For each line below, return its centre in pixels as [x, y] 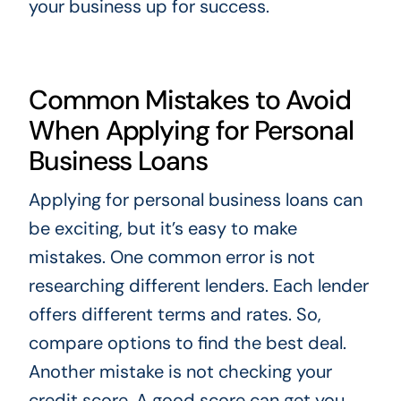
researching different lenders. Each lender [198, 285]
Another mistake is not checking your [180, 371]
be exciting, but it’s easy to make [162, 228]
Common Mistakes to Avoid [190, 99]
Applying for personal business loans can [195, 199]
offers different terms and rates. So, [175, 314]
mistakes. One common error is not [171, 256]
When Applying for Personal [191, 130]
